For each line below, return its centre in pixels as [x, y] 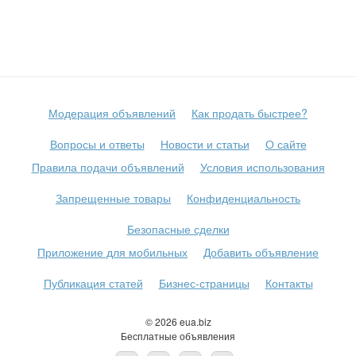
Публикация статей [93, 283]
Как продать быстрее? [250, 113]
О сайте [286, 144]
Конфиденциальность [244, 198]
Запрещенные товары [113, 198]
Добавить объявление [261, 252]
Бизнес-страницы [204, 283]
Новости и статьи [205, 144]
